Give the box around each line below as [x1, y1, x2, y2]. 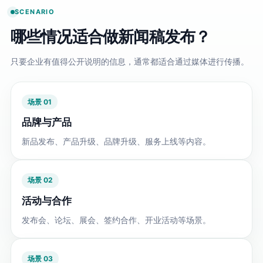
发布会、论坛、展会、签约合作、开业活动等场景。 [21, 214, 211, 225]
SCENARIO [14, 7, 55, 16]
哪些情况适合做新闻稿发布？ [10, 26, 211, 46]
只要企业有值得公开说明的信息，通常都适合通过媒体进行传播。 [10, 56, 249, 66]
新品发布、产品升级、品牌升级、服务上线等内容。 [21, 136, 211, 146]
